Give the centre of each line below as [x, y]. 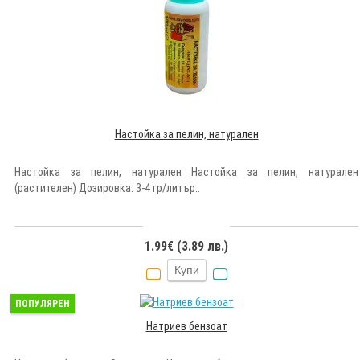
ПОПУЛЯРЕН [43, 303]
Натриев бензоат [186, 326]
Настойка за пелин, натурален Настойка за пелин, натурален [186, 172]
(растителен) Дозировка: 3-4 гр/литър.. [107, 188]
